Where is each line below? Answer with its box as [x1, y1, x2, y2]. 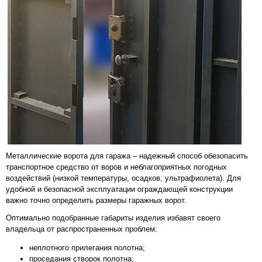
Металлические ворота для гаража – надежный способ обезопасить [6, 151, 248, 161]
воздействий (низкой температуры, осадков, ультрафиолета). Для [6, 174, 241, 183]
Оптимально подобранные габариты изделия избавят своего [6, 213, 220, 222]
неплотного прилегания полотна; [29, 243, 145, 253]
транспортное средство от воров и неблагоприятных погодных [6, 163, 227, 172]
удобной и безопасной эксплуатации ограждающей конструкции [6, 185, 233, 194]
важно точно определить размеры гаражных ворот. [6, 196, 187, 205]
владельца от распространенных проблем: [6, 224, 157, 233]
